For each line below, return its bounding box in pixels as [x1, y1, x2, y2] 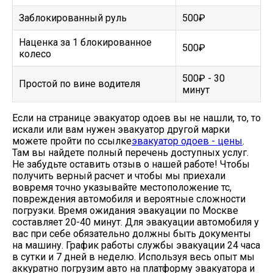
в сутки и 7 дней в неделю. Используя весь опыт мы [12, 251, 255, 263]
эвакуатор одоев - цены [132, 135, 243, 147]
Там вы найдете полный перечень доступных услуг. [12, 147, 249, 158]
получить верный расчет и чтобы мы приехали [12, 170, 225, 182]
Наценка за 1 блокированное [19, 37, 152, 48]
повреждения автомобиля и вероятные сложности [12, 193, 246, 205]
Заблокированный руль [19, 12, 127, 24]
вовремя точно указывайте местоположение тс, [12, 182, 232, 193]
